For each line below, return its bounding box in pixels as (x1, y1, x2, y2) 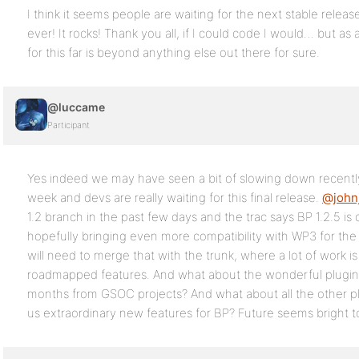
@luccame (47, 100, 105, 114)
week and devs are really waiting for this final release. (27, 190, 322, 205)
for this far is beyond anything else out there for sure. (27, 45, 320, 60)
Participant (47, 119, 90, 131)
